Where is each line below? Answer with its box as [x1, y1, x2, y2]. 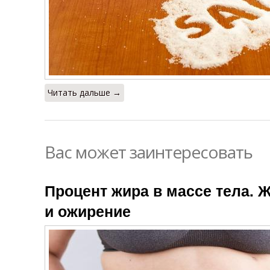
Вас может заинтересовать [45, 140, 253, 163]
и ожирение [45, 200, 131, 222]
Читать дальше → [48, 87, 121, 98]
